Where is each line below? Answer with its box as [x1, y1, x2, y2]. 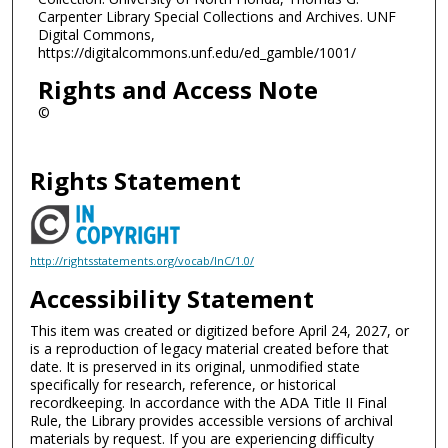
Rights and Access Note [37, 72, 318, 106]
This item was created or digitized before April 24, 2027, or [30, 320, 410, 340]
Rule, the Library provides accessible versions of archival [30, 410, 394, 430]
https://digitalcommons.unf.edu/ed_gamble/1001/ [37, 43, 356, 63]
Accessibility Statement [30, 281, 315, 315]
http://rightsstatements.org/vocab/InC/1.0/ [30, 252, 255, 268]
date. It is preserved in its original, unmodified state [30, 356, 361, 376]
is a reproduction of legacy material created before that [30, 338, 390, 358]
